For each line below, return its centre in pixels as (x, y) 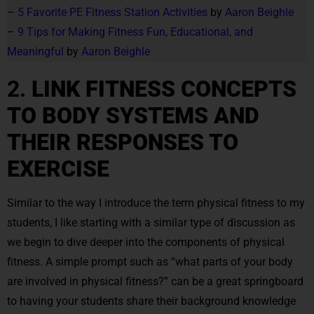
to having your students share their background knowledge (151, 301)
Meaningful (35, 51)
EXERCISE (58, 169)
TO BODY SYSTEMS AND (133, 115)
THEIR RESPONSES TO (123, 142)
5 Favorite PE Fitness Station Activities (112, 12)
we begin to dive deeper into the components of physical (146, 242)
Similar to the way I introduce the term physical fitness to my (156, 203)
